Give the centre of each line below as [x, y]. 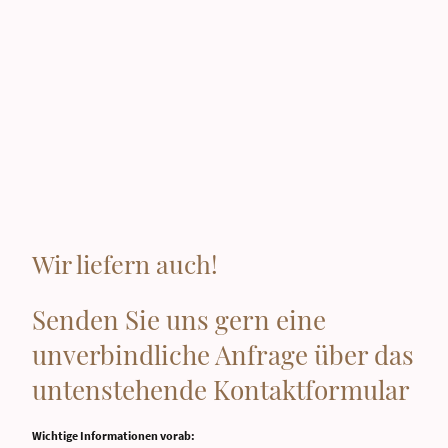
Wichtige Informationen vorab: [113, 435]
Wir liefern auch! [125, 264]
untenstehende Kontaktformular [221, 389]
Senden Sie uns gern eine [179, 319]
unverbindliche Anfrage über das [223, 354]
